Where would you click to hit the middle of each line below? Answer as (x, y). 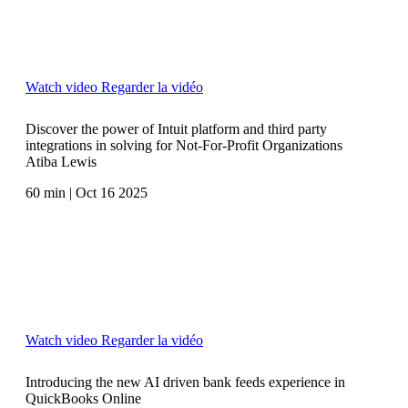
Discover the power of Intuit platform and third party (176, 128)
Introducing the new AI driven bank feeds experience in (185, 382)
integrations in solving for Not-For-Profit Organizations (184, 145)
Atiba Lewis (61, 161)
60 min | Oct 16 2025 (87, 192)
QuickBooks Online (83, 398)
